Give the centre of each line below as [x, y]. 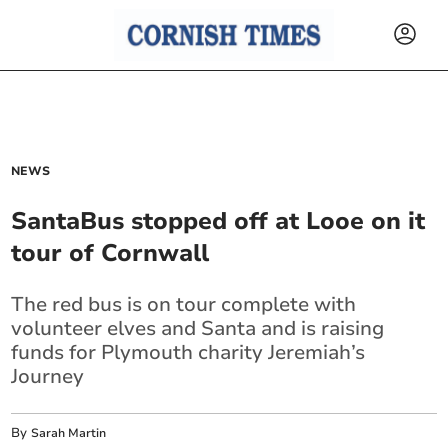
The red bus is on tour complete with [184, 304]
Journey [48, 376]
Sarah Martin [69, 433]
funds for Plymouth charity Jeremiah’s [188, 352]
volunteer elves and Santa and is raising [198, 328]
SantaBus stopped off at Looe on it [218, 221]
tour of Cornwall [110, 253]
